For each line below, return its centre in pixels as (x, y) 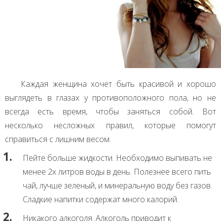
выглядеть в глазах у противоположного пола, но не (110, 97)
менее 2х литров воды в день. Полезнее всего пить (117, 171)
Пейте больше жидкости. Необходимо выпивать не (117, 158)
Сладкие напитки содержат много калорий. (101, 199)
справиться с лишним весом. (58, 139)
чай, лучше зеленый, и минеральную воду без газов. (117, 185)
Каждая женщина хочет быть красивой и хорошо (118, 84)
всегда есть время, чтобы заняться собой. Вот (110, 111)
